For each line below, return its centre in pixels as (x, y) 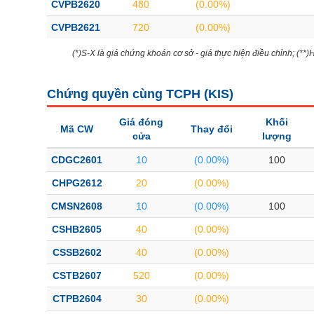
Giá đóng (141, 122)
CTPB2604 (77, 299)
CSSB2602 (77, 252)
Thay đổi (211, 129)
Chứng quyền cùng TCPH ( (128, 94)
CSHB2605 (77, 229)
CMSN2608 (77, 206)
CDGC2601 (77, 160)
